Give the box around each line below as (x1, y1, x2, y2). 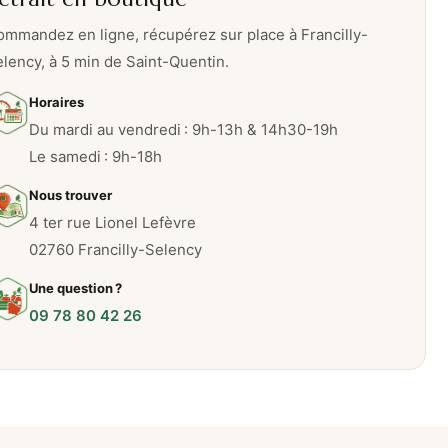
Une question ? (29, 280, 122, 297)
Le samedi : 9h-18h (29, 147, 162, 167)
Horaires (29, 94, 84, 111)
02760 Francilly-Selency (29, 240, 202, 260)
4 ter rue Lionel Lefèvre (29, 213, 196, 233)
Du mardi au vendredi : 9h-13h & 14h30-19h (29, 120, 338, 140)
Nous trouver (29, 187, 112, 204)
